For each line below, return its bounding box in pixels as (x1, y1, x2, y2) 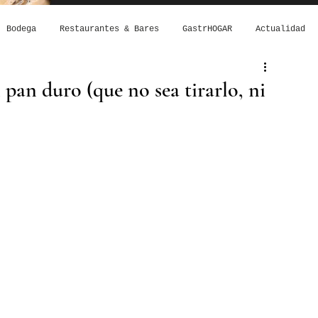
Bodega (6, 24, 36, 34)
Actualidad (255, 24, 305, 34)
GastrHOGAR (182, 24, 232, 34)
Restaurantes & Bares (59, 24, 159, 34)
